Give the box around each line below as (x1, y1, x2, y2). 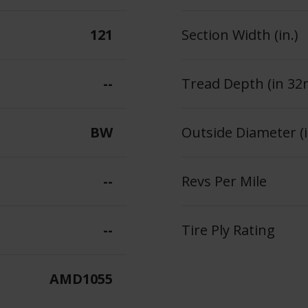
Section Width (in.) (181, 25, 298, 45)
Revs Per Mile (181, 172, 267, 191)
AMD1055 (49, 269, 113, 289)
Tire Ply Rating (181, 221, 275, 240)
